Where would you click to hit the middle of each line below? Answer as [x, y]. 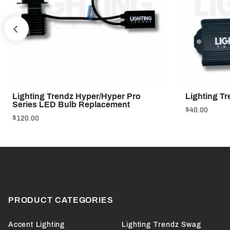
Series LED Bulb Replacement [71, 105]
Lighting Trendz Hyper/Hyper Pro [76, 97]
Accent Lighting [36, 225]
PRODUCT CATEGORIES [61, 200]
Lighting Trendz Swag [161, 225]
